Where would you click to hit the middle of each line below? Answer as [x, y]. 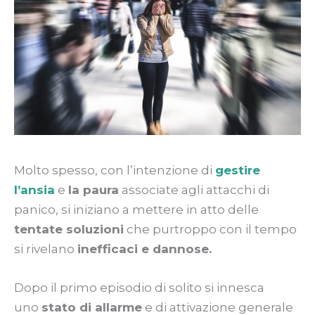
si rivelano [46, 249]
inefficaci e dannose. [146, 249]
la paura [94, 189]
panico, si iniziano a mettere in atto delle [136, 209]
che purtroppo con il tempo [210, 229]
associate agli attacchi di [194, 189]
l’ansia [34, 189]
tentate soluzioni [69, 229]
